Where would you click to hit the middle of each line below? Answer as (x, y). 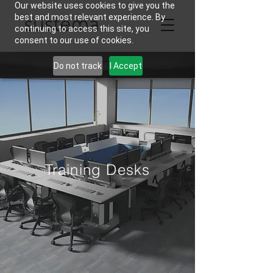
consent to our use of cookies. (74, 40)
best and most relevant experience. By (90, 17)
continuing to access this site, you (82, 29)
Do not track (77, 66)
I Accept (126, 66)
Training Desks (97, 170)
